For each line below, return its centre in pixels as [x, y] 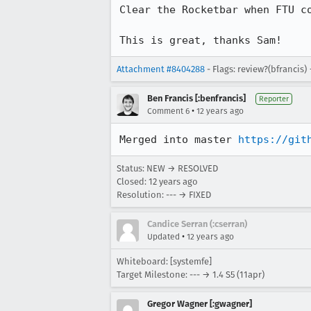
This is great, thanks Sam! [201, 40]
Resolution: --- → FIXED [164, 195]
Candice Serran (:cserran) [197, 224]
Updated [163, 237]
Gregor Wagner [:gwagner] [200, 304]
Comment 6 [168, 111]
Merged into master [179, 140]
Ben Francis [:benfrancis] [196, 98]
